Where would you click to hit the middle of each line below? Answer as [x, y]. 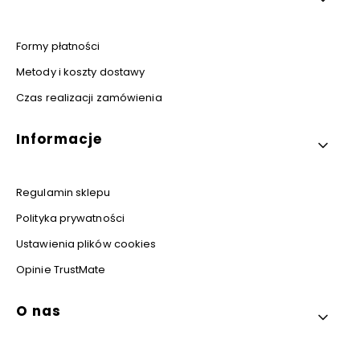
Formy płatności [58, 46]
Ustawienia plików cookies [86, 243]
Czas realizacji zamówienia [89, 97]
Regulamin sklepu [63, 192]
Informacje [59, 139]
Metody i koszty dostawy [81, 72]
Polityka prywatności [70, 218]
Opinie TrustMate [61, 269]
